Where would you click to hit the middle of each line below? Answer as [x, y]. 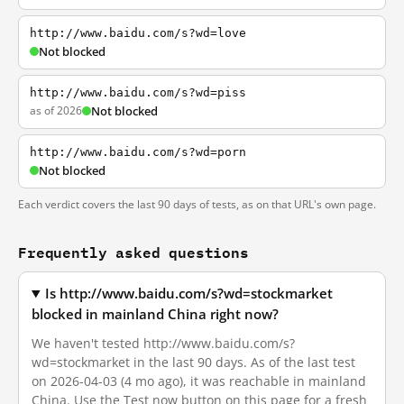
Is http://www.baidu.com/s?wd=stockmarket [189, 294]
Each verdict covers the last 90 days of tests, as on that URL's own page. [197, 204]
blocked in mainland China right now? [155, 314]
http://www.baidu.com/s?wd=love [138, 33]
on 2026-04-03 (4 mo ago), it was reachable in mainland [199, 381]
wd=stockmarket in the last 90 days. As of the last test [193, 362]
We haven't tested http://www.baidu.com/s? [163, 343]
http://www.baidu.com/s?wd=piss [138, 92]
